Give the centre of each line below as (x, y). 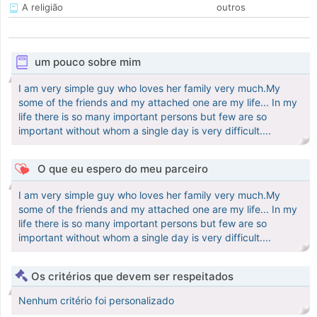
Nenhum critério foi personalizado (96, 301)
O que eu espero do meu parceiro (121, 169)
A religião (41, 7)
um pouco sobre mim (87, 62)
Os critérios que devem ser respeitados (132, 277)
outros (231, 7)
